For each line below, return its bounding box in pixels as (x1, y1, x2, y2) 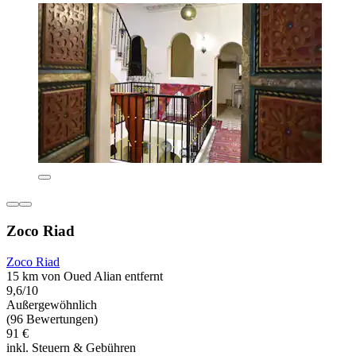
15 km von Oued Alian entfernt (6, 269, 163, 283)
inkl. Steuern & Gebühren (6, 340, 136, 354)
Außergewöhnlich (6, 297, 97, 311)
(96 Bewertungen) (6, 311, 98, 326)
